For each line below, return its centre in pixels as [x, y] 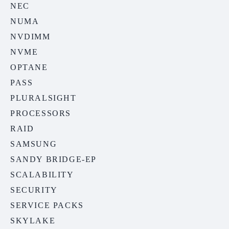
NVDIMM [30, 37]
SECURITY [34, 190]
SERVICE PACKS [47, 205]
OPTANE [29, 67]
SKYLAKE [33, 221]
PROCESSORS [41, 113]
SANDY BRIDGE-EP [53, 159]
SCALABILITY [42, 175]
